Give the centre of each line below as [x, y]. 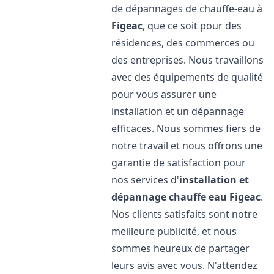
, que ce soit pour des [192, 26]
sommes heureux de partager [181, 248]
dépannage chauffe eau [169, 197]
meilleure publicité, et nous [174, 231]
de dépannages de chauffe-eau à [187, 9]
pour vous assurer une [164, 94]
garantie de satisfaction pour [179, 163]
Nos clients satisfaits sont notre [185, 214]
